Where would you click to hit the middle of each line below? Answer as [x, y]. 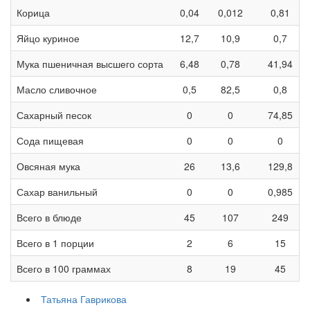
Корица [33, 13]
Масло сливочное [57, 90]
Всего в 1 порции [55, 243]
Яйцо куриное [48, 38]
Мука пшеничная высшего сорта [90, 64]
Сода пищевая [50, 141]
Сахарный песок [54, 115]
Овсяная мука [48, 166]
